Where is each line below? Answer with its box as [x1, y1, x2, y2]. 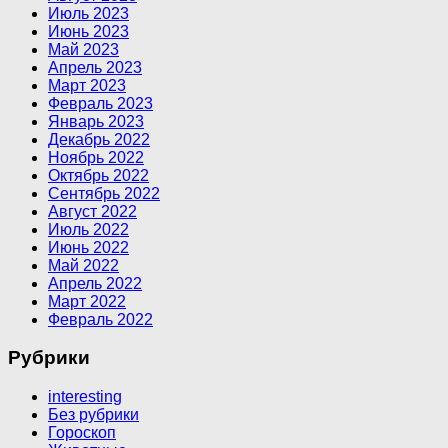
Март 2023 [48, 76, 126, 94]
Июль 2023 [48, 4, 129, 22]
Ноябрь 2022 [48, 148, 144, 166]
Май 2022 [48, 256, 119, 274]
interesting [48, 388, 122, 406]
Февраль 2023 [48, 94, 153, 112]
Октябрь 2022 [48, 166, 149, 184]
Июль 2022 [48, 220, 129, 238]
